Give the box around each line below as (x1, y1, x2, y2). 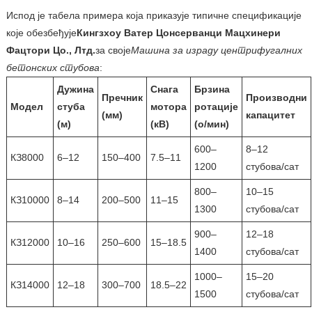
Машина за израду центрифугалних (130, 44, 302, 56)
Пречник (101, 91, 143, 103)
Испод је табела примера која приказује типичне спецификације (6, 9, 302, 21)
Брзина (194, 83, 230, 95)
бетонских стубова (6, 61, 100, 73)
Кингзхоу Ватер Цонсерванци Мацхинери (76, 26, 281, 38)
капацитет (245, 109, 295, 120)
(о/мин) (194, 118, 229, 130)
